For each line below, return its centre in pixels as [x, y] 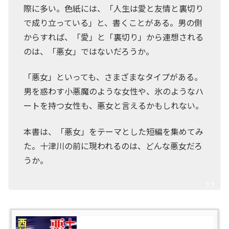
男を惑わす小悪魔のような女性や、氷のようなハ [113, 91]
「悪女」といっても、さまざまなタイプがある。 [113, 77]
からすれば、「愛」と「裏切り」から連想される [113, 37]
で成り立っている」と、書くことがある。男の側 [113, 22]
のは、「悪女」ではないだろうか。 [88, 51]
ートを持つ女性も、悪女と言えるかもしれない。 [113, 106]
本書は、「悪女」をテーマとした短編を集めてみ [113, 131]
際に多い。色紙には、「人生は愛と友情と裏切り [113, 8]
